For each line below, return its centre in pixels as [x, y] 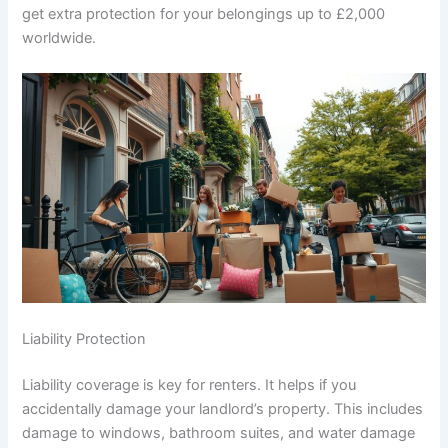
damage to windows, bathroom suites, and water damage [219, 432]
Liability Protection [84, 338]
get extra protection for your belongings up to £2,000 [204, 13]
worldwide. [59, 37]
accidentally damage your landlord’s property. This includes [223, 408]
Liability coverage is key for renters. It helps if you [189, 384]
